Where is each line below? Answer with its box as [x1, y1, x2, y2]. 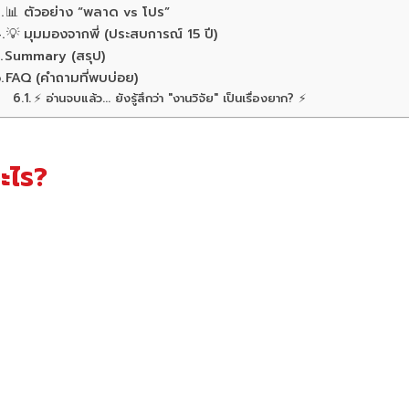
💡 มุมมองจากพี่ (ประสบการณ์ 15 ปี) [6, 24, 218, 44]
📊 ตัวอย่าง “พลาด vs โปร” [5, 2, 171, 22]
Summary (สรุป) [5, 46, 106, 66]
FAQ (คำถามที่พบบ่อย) [5, 68, 139, 88]
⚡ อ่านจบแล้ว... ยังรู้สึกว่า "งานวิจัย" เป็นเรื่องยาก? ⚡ [33, 89, 306, 107]
